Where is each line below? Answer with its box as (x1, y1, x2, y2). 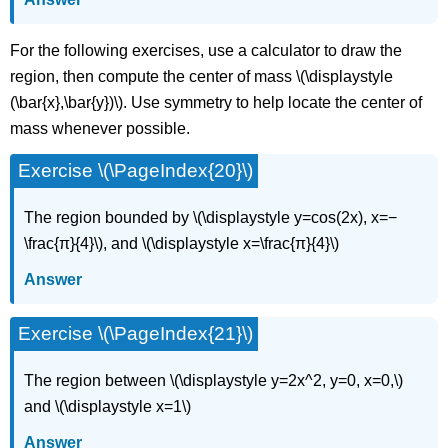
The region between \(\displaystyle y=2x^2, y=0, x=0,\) (24, 371, 404, 389)
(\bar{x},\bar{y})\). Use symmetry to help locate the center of (10, 93, 423, 111)
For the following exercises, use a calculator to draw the (10, 41, 403, 59)
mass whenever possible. (10, 119, 191, 137)
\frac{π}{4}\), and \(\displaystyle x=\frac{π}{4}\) (24, 234, 340, 252)
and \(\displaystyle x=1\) (24, 397, 192, 415)
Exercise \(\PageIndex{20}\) (18, 159, 254, 181)
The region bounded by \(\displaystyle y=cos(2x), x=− (24, 208, 398, 226)
